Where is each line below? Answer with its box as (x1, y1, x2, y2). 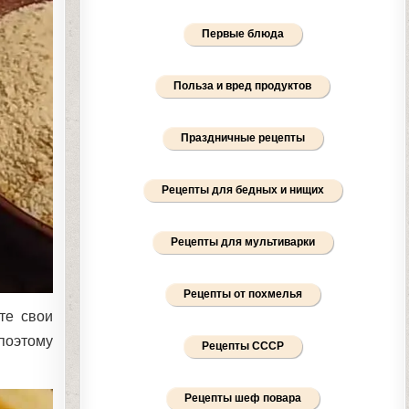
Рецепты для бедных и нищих (161, 184, 324, 196)
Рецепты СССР (201, 340, 284, 352)
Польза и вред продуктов (173, 79, 312, 92)
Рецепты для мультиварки (170, 236, 315, 248)
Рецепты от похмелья (183, 288, 302, 300)
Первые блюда (201, 27, 284, 40)
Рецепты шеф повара (184, 392, 301, 404)
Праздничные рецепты (180, 131, 305, 144)
